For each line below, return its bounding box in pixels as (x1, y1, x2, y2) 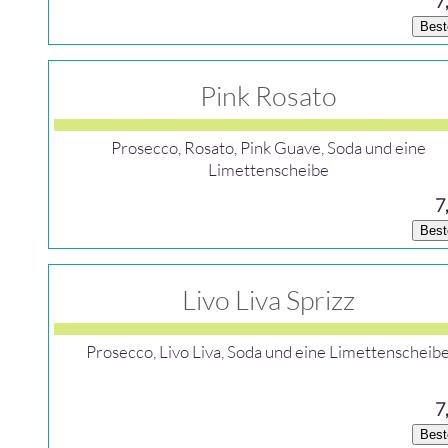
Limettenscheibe (207, 159, 329, 180)
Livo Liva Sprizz (181, 283, 355, 316)
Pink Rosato (199, 79, 337, 112)
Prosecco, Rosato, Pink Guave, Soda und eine (110, 137, 426, 158)
